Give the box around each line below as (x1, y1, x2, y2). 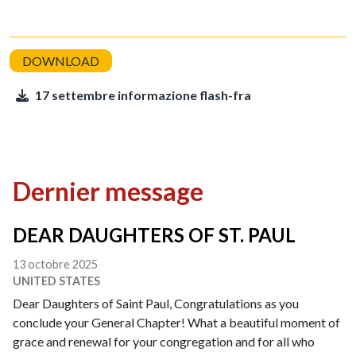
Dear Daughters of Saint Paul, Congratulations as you (13, 296, 299, 311)
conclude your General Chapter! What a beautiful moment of (13, 315, 340, 330)
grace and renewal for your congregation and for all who (13, 334, 315, 349)
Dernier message (13, 176, 203, 207)
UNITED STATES (13, 274, 100, 288)
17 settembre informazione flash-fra (35, 87, 251, 103)
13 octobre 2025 (13, 257, 98, 271)
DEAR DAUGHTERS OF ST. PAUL (13, 223, 296, 246)
